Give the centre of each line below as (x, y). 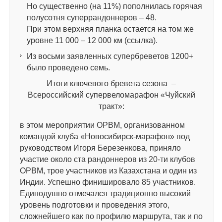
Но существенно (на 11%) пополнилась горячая (114, 6)
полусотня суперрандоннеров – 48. (91, 17)
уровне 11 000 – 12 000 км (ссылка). (92, 40)
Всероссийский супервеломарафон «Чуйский (111, 95)
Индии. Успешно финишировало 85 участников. (108, 182)
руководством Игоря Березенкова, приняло (100, 148)
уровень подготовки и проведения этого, (94, 205)
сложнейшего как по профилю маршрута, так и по (111, 216)
